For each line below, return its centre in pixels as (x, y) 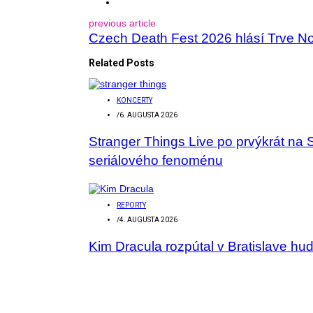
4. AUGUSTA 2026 (148, 219)
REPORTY (131, 205)
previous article (122, 23)
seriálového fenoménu (156, 160)
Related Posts (122, 63)
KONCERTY (134, 100)
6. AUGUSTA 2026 (148, 115)
